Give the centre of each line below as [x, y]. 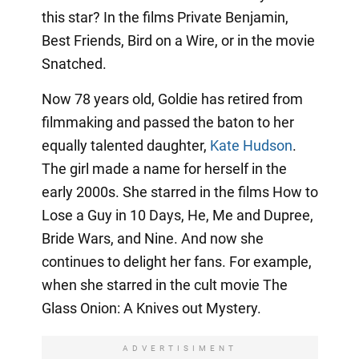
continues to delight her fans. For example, [176, 261]
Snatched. [74, 63]
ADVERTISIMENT [179, 348]
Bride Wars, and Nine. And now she [152, 238]
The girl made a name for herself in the [164, 168]
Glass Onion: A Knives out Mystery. [151, 308]
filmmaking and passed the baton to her [167, 122]
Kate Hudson [251, 145]
